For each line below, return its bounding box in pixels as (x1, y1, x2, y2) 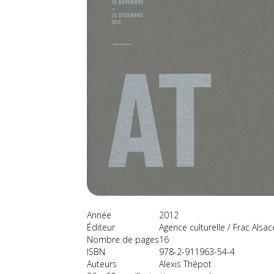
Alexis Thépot (159, 258, 212, 270)
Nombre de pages (87, 234, 159, 245)
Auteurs (87, 258, 117, 270)
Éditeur (87, 221, 115, 233)
